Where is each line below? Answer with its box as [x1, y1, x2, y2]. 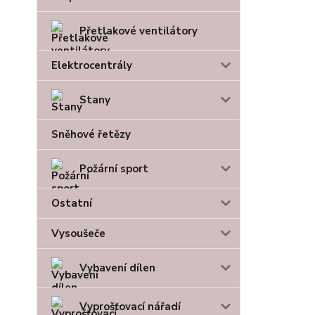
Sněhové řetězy [51, 127, 131, 142]
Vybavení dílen [79, 261, 155, 276]
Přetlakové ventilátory [79, 24, 198, 39]
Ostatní [51, 196, 92, 211]
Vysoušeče [51, 226, 105, 241]
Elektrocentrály [51, 58, 132, 73]
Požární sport [79, 162, 148, 176]
